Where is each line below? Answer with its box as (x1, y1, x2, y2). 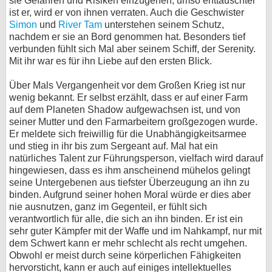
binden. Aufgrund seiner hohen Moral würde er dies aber (9, 189, 251, 200)
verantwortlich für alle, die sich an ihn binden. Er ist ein (9, 214, 243, 224)
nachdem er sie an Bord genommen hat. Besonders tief (9, 32, 245, 42)
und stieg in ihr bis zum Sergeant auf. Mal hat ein (9, 141, 218, 151)
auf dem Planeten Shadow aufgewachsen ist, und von (9, 104, 240, 115)
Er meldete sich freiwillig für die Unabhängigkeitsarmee (9, 129, 246, 139)
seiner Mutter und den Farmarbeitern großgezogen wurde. (9, 117, 257, 127)
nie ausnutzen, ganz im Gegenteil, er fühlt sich (9, 202, 207, 212)
